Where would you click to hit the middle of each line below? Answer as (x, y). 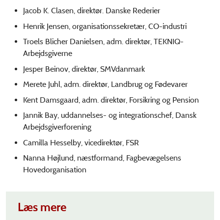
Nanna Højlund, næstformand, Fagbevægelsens (102, 158)
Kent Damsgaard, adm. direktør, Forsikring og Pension (111, 100)
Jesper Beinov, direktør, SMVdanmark (84, 69)
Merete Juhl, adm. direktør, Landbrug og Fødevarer (105, 84)
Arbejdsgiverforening (57, 127)
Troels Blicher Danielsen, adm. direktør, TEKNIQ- (103, 42)
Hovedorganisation (55, 170)
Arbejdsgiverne (48, 54)
